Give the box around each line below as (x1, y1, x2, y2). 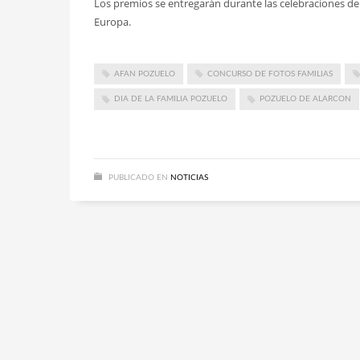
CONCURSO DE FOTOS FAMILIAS (207, 70, 333, 78)
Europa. (94, 14, 131, 29)
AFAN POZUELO (114, 70, 175, 78)
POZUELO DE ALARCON (260, 95, 351, 104)
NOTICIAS (170, 173, 208, 182)
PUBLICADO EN (108, 173, 168, 182)
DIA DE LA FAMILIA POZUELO (114, 95, 227, 104)
